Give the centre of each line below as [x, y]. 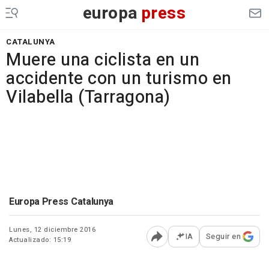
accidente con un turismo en [119, 79]
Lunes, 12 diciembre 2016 [52, 230]
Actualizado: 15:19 [40, 240]
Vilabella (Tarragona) [88, 97]
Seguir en [223, 236]
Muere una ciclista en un [103, 60]
